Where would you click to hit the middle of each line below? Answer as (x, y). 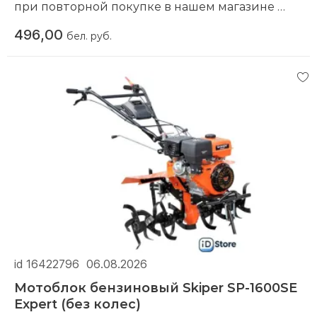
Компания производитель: (97, 23)
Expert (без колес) (77, 303)
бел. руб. (89, 36)
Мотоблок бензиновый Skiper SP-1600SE (156, 287)
